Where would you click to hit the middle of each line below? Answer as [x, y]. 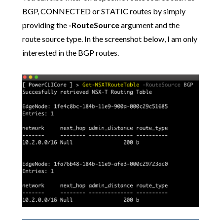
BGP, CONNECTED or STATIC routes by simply [104, 11]
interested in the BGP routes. [70, 52]
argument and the [149, 25]
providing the [45, 25]
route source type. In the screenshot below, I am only [110, 38]
